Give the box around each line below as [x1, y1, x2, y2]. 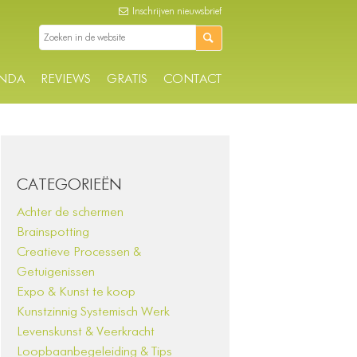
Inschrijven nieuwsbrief [130, 7, 222, 17]
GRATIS [107, 73, 147, 86]
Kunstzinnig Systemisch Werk [17, 306, 171, 319]
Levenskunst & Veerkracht [17, 326, 155, 339]
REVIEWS [41, 73, 91, 86]
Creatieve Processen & [17, 246, 142, 259]
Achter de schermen [17, 206, 124, 219]
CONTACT [163, 73, 222, 86]
